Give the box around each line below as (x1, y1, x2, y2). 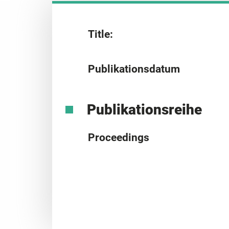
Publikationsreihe (86, 101, 202, 118)
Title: (88, 28, 113, 40)
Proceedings (88, 131, 149, 144)
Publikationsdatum (88, 62, 180, 75)
